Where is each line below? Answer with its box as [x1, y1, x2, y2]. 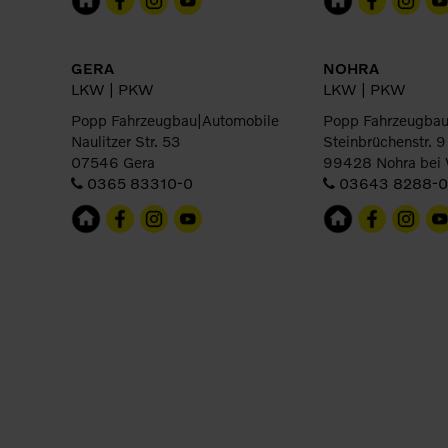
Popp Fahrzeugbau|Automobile [71, 111, 279, 129]
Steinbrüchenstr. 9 [323, 132, 446, 150]
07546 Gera [71, 153, 155, 171]
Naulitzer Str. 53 [71, 132, 181, 150]
